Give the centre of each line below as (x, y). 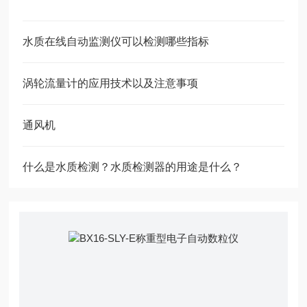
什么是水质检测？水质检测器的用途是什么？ (133, 167)
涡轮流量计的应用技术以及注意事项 (111, 83)
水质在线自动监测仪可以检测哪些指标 (116, 41)
